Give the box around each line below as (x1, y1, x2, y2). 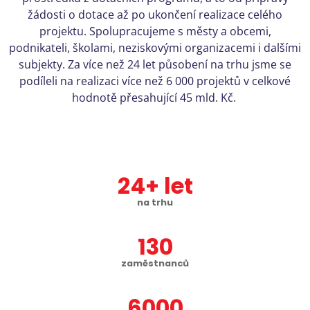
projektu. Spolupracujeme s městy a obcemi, (39, 24, 271, 39)
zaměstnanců (121, 257, 189, 269)
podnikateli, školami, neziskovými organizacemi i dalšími (9, 40, 301, 55)
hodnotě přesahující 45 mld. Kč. (71, 90, 239, 105)
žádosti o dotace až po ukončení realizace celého (28, 7, 282, 22)
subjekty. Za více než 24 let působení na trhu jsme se (19, 57, 291, 72)
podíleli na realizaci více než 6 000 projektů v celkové (19, 73, 291, 89)
